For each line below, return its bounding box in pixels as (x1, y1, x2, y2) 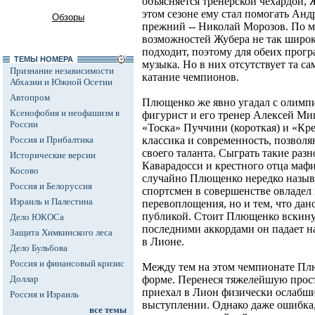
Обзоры (52, 12, 84, 22)
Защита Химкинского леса (10, 227, 112, 238)
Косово (10, 165, 39, 176)
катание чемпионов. (142, 71, 239, 84)
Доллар (10, 274, 39, 284)
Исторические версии (10, 150, 96, 160)
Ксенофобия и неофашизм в (10, 108, 120, 118)
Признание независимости (10, 65, 114, 76)
